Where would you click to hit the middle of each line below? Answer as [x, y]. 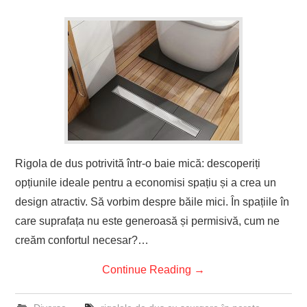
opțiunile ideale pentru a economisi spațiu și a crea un [146, 182]
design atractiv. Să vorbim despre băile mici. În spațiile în [152, 201]
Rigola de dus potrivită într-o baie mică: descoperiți [138, 163]
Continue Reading [148, 269]
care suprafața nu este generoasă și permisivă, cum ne [148, 221]
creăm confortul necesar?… [82, 240]
